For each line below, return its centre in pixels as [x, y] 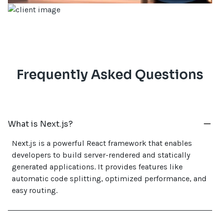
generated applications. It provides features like [97, 166]
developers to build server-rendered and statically [101, 155]
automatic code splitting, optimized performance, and [110, 178]
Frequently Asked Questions [110, 75]
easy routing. [35, 190]
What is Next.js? [41, 124]
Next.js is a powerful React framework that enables [102, 143]
